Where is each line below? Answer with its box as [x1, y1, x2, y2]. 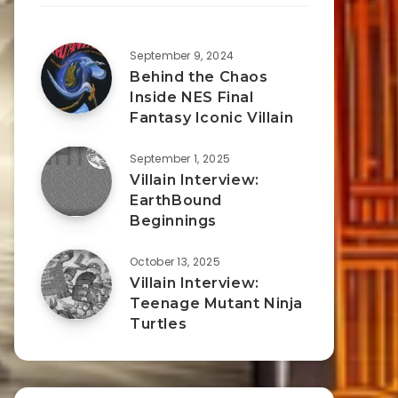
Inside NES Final [130, 89, 254, 106]
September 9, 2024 [130, 48, 235, 63]
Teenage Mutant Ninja [130, 295, 304, 312]
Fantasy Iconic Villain [130, 109, 294, 126]
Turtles [130, 315, 187, 332]
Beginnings [130, 212, 217, 229]
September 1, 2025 [130, 151, 231, 166]
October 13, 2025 [130, 254, 220, 269]
